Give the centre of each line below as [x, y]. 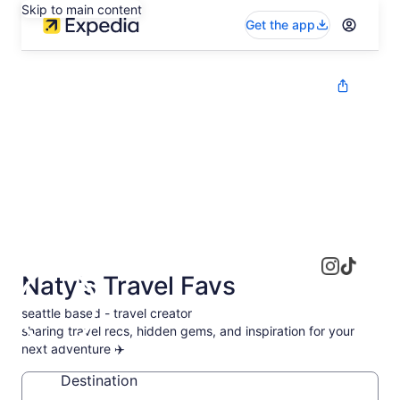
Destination [99, 380]
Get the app [280, 25]
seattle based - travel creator [107, 313]
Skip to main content [82, 9]
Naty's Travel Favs [129, 286]
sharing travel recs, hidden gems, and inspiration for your [188, 331]
